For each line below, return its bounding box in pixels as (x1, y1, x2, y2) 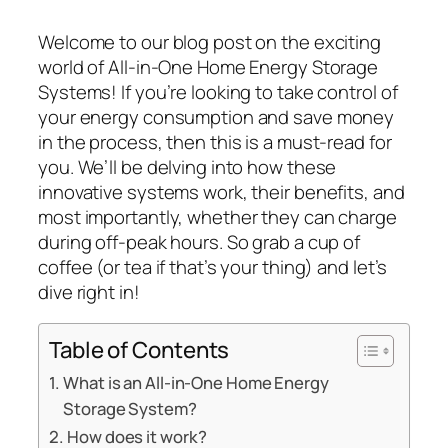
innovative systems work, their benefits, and (38, 178, 405, 205)
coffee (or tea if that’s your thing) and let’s (38, 253, 388, 280)
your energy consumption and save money (38, 103, 395, 130)
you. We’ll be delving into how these (38, 153, 337, 180)
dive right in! (38, 278, 140, 305)
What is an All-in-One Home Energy (63, 371, 329, 395)
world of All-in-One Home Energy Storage (38, 53, 379, 80)
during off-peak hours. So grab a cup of (38, 228, 361, 255)
